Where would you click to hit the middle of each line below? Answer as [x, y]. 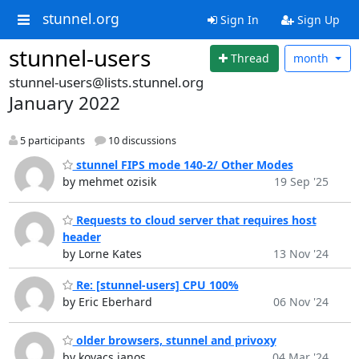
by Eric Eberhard [107, 302]
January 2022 [64, 103]
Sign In [238, 20]
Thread [250, 58]
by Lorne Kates [102, 253]
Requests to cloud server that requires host [194, 220]
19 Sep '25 [301, 182]
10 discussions [141, 140]
